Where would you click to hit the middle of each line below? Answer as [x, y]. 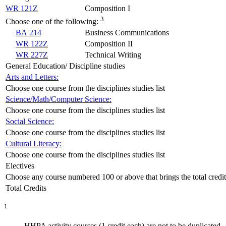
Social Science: [30, 121]
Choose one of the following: [52, 22]
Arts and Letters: [32, 77]
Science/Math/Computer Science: [59, 99]
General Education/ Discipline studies [65, 66]
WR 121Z [22, 8]
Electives [20, 165]
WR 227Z [32, 54]
